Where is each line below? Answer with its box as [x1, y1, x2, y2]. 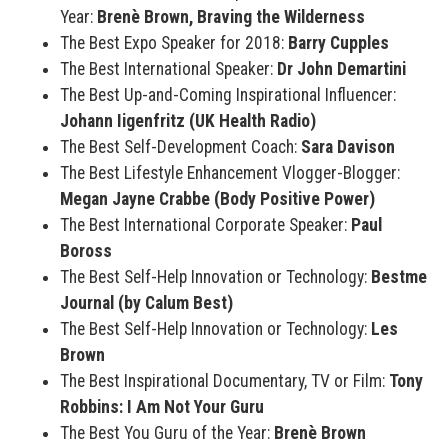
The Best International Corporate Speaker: [60, 215, 351, 236]
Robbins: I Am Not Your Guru [60, 397, 264, 418]
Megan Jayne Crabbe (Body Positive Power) [60, 189, 375, 210]
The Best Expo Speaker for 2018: [60, 33, 288, 54]
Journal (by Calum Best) [60, 293, 233, 314]
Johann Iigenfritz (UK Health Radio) [60, 111, 316, 132]
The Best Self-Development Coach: [60, 137, 301, 158]
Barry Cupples [288, 33, 389, 54]
